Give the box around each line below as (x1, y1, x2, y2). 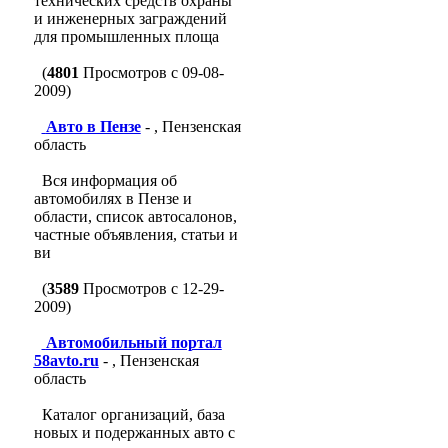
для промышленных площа (33, 28, 219, 45)
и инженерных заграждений (33, 10, 227, 27)
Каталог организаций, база (41, 406, 225, 423)
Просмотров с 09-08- (78, 64, 224, 81)
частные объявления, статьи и (33, 226, 238, 243)
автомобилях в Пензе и (33, 190, 192, 207)
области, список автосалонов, (33, 208, 237, 225)
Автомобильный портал (45, 334, 222, 351)
